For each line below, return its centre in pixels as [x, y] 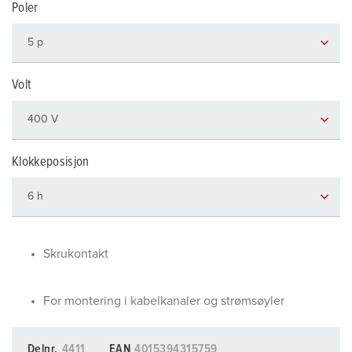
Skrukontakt [76, 254]
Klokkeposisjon [51, 162]
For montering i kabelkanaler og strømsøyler [164, 301]
